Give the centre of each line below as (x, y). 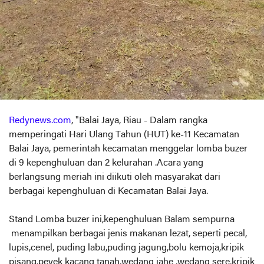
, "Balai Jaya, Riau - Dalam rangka (139, 121)
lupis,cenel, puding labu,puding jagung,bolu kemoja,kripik (126, 248)
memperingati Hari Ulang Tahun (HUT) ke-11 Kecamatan (124, 135)
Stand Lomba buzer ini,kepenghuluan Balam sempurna (123, 220)
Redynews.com (40, 121)
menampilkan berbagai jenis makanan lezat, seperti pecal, (128, 234)
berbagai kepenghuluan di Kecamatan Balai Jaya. (108, 192)
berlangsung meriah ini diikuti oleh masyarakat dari (115, 178)
